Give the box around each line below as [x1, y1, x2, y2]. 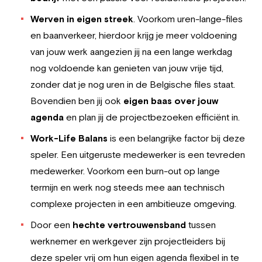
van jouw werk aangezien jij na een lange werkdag [30, 46, 232, 57]
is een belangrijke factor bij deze [108, 133, 245, 143]
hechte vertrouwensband [73, 219, 186, 230]
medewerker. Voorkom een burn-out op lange [30, 166, 220, 176]
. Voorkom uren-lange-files [133, 13, 243, 24]
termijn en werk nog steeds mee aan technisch [30, 182, 225, 192]
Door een [30, 219, 73, 230]
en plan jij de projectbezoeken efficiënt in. [64, 112, 240, 122]
